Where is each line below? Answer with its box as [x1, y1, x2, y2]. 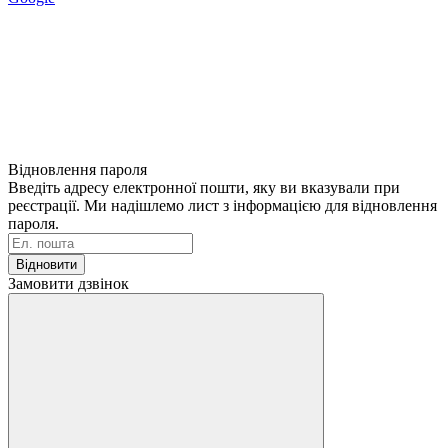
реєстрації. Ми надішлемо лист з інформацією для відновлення [8, 196, 437, 214]
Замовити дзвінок [8, 274, 129, 292]
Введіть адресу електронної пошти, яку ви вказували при [8, 178, 400, 196]
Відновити [16, 256, 77, 272]
